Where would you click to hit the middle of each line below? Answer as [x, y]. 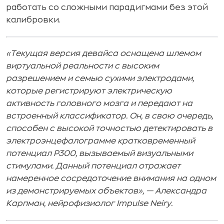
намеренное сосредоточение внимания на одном [111, 178]
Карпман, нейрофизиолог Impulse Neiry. [89, 203]
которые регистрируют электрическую [89, 91]
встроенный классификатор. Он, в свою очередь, [109, 116]
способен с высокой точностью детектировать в [109, 128]
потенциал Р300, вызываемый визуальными [99, 153]
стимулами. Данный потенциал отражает [93, 166]
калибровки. [33, 20]
